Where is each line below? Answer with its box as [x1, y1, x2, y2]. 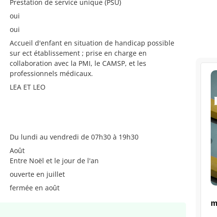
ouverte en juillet [10, 170, 65, 179]
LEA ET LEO [10, 82, 46, 92]
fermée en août [10, 183, 60, 193]
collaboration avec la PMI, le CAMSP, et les [10, 59, 146, 68]
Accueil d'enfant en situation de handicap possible [10, 38, 174, 47]
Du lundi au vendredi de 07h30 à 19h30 [10, 132, 139, 142]
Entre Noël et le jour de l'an [10, 156, 99, 166]
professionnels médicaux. [10, 69, 93, 78]
